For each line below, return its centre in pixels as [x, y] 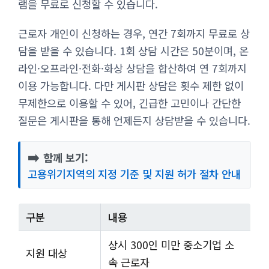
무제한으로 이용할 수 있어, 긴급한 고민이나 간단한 [129, 103]
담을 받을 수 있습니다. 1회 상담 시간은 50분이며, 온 [133, 50]
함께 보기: [64, 157]
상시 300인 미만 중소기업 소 [171, 244]
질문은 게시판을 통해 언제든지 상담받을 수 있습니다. [134, 120]
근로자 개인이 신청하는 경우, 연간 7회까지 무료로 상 [134, 33]
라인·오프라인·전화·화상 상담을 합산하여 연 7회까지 [132, 68]
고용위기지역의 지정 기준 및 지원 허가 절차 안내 [134, 174]
